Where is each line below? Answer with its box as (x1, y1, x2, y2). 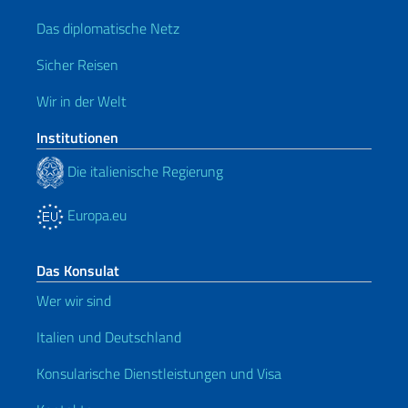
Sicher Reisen (36, 54, 118, 76)
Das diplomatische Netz (36, 17, 179, 39)
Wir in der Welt (36, 90, 127, 112)
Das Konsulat (36, 260, 119, 281)
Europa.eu (64, 204, 127, 226)
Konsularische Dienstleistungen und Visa (36, 362, 281, 384)
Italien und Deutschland (36, 326, 181, 348)
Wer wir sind (36, 290, 111, 311)
